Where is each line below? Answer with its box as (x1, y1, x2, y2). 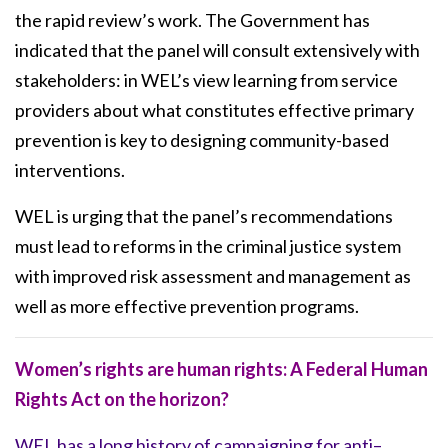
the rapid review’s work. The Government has (15, 8, 370, 31)
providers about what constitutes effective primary (15, 98, 414, 121)
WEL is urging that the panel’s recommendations (15, 204, 393, 227)
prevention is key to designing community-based (15, 128, 389, 151)
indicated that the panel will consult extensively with (15, 38, 420, 61)
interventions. (15, 158, 125, 181)
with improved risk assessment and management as (15, 264, 411, 287)
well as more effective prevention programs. (15, 294, 359, 317)
